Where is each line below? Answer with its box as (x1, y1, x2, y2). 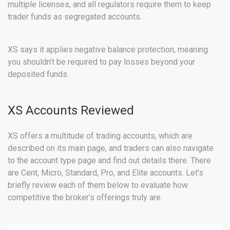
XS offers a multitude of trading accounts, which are (8, 131, 193, 141)
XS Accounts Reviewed (8, 103, 134, 118)
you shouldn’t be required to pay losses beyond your (8, 57, 195, 67)
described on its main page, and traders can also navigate (8, 143, 214, 154)
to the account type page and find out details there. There (8, 156, 211, 166)
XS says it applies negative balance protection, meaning (8, 45, 208, 55)
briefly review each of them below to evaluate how (8, 180, 188, 190)
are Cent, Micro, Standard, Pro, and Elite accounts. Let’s (8, 168, 203, 178)
